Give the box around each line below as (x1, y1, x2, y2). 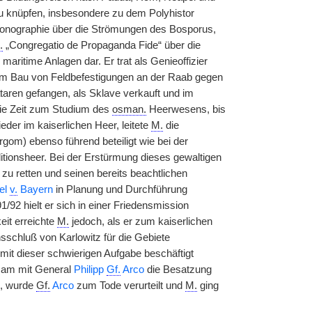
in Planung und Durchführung (52, 184, 187, 195)
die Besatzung (143, 264, 212, 275)
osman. (111, 104, 146, 115)
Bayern (17, 184, 53, 195)
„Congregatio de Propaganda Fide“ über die (2, 40, 201, 51)
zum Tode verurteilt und (73, 280, 185, 291)
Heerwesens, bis (146, 104, 226, 115)
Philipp (73, 264, 107, 275)
